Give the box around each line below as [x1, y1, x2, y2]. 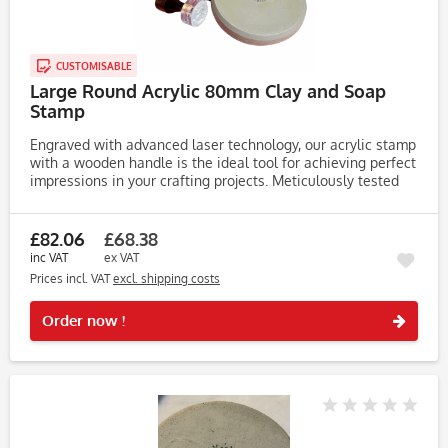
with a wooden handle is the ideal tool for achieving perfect [30, 154, 416, 171]
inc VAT [30, 250, 68, 265]
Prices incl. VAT [30, 271, 113, 286]
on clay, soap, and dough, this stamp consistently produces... [30, 190, 416, 207]
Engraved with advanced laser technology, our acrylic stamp [30, 136, 416, 153]
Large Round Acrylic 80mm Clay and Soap [30, 80, 386, 102]
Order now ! [42, 311, 125, 330]
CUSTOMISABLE [56, 59, 132, 72]
